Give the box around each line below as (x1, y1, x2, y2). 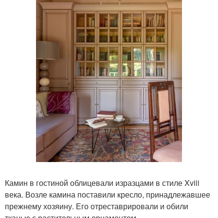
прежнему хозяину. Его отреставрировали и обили (5, 200, 188, 212)
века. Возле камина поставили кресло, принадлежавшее (5, 189, 210, 200)
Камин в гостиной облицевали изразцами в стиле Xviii (5, 177, 200, 189)
